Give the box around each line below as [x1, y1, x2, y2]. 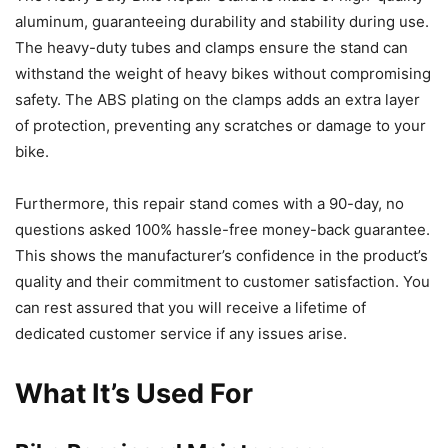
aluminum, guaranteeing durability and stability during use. [15, 11, 429, 31]
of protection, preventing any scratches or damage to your [15, 115, 426, 135]
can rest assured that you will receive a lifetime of [15, 297, 366, 317]
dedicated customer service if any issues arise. [15, 323, 347, 343]
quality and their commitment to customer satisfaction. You [15, 271, 430, 291]
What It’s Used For [15, 376, 253, 410]
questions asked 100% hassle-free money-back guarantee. [15, 219, 430, 239]
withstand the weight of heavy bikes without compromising [15, 63, 431, 83]
